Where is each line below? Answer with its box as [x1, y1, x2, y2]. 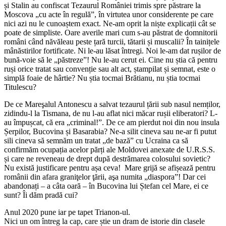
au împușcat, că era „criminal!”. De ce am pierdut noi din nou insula [4, 118, 219, 127]
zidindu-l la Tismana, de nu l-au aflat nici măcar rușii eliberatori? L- [4, 109, 217, 118]
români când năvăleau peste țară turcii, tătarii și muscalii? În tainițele [4, 37, 219, 46]
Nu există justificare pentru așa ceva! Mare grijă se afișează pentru [4, 163, 215, 173]
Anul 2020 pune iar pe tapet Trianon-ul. [4, 208, 130, 217]
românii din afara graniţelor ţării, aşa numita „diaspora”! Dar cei [4, 173, 206, 182]
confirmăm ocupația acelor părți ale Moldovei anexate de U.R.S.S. [4, 145, 217, 154]
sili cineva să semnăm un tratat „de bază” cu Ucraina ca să [4, 136, 188, 145]
